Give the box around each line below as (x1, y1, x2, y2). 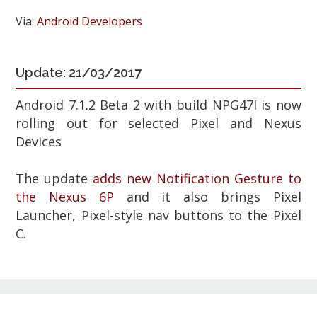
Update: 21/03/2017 (16, 64, 142, 80)
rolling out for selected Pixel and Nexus (16, 114, 301, 132)
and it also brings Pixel (113, 188, 301, 205)
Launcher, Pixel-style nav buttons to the (16, 206, 273, 224)
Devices (16, 132, 62, 150)
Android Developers (37, 13, 143, 29)
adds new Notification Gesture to (93, 169, 301, 187)
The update (16, 169, 93, 187)
